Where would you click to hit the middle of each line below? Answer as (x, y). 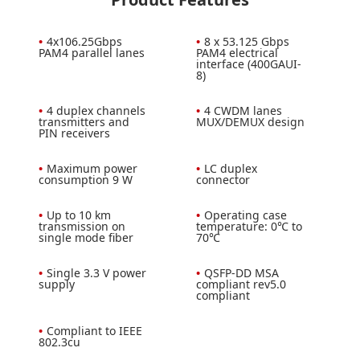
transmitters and (84, 121)
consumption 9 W (85, 179)
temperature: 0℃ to (249, 226)
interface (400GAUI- (249, 63)
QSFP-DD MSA (241, 272)
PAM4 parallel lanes (91, 52)
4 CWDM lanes (243, 110)
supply (56, 284)
